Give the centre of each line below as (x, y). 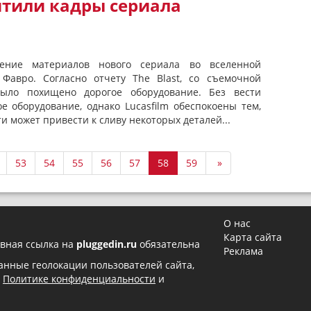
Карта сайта (253, 237)
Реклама (244, 251)
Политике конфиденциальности (79, 279)
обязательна (168, 244)
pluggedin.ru (107, 244)
